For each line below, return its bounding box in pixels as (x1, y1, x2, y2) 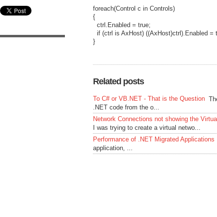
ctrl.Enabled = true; (93, 21, 151, 29)
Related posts (93, 77, 144, 86)
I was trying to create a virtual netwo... (93, 124, 201, 131)
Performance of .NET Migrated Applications (93, 136, 215, 143)
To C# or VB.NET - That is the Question (93, 95, 205, 102)
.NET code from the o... (93, 104, 159, 111)
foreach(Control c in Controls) (93, 4, 175, 12)
